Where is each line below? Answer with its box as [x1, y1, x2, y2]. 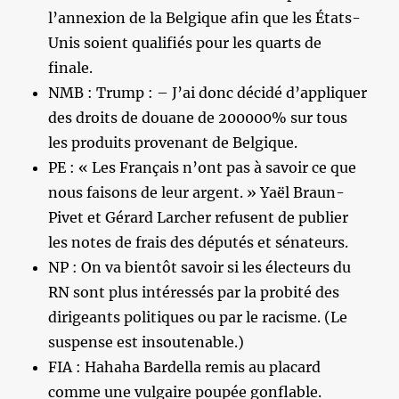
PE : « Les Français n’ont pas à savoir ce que [48, 158, 357, 176]
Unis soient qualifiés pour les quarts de [48, 33, 322, 52]
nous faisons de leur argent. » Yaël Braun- [48, 183, 346, 201]
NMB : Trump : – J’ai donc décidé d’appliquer [48, 83, 368, 102]
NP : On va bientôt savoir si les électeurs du [48, 257, 352, 276]
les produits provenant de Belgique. [48, 133, 298, 151]
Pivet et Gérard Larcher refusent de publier [48, 208, 349, 226]
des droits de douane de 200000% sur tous [48, 108, 348, 126]
